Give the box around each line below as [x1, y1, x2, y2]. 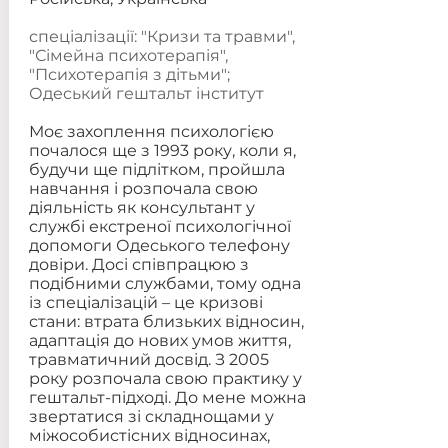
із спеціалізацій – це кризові [28, 293, 263, 312]
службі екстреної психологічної [28, 217, 291, 236]
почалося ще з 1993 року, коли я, [28, 141, 296, 160]
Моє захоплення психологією [28, 122, 274, 141]
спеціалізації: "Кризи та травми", [28, 27, 295, 46]
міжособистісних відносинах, [28, 426, 270, 445]
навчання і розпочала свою [28, 179, 258, 198]
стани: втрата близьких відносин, [28, 312, 304, 331]
